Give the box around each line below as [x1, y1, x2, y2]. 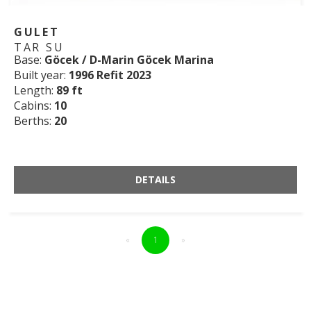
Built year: [14, 67, 69, 83]
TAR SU [14, 40, 65, 56]
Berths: [14, 113, 54, 129]
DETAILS [135, 173, 176, 187]
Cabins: [14, 98, 54, 114]
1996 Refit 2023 [69, 67, 151, 83]
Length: [14, 83, 56, 99]
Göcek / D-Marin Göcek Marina [44, 52, 214, 68]
